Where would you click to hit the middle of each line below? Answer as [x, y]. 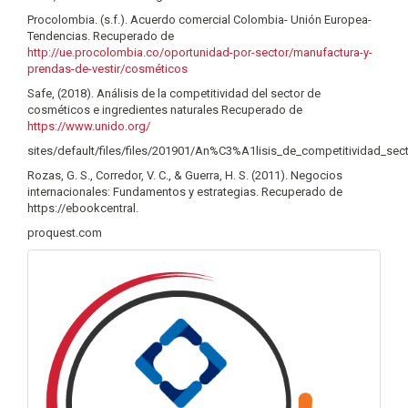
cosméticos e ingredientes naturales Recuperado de [165, 110]
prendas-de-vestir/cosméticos [107, 69]
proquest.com [65, 233]
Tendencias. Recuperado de [101, 36]
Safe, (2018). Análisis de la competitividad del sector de [174, 93]
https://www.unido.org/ [89, 126]
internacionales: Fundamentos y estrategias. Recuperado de [185, 192]
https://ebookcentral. [83, 208]
